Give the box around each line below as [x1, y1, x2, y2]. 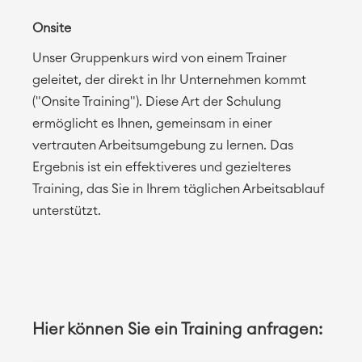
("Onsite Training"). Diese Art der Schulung [32, 95, 281, 109]
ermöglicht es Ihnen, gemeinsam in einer [32, 117, 272, 131]
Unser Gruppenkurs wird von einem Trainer [32, 52, 287, 65]
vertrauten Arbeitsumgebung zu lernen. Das [32, 139, 293, 153]
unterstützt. [32, 204, 101, 218]
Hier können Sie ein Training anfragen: [32, 322, 322, 339]
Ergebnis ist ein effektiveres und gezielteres [32, 161, 291, 175]
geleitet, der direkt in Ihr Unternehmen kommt [32, 74, 306, 87]
